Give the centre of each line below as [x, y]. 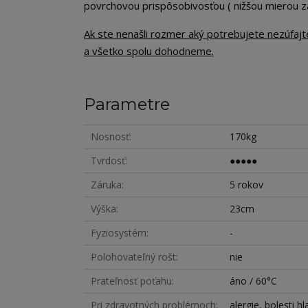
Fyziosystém [119, 233]
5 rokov [247, 185]
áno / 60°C [254, 281]
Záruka [106, 185]
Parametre [127, 104]
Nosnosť [110, 137]
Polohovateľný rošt [133, 257]
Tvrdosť [108, 161]
